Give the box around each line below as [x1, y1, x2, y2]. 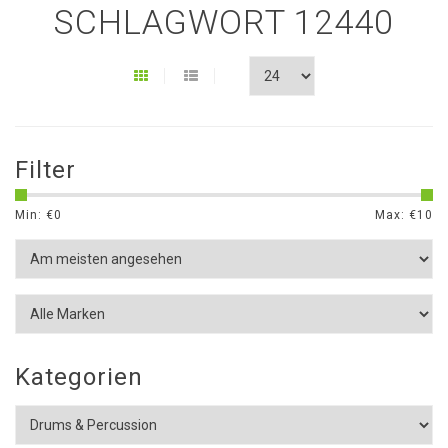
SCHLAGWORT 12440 [54, 2, 394, 42]
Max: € [375, 208, 417, 222]
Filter [15, 156, 76, 184]
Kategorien [15, 363, 143, 391]
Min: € [15, 208, 54, 222]
